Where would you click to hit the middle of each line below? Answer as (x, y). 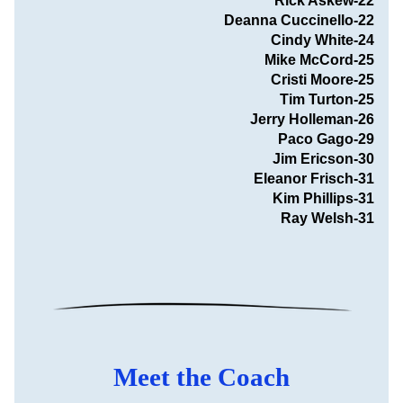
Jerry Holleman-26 (312, 119)
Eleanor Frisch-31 (314, 179)
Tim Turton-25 (327, 99)
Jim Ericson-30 (323, 159)
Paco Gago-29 (326, 139)
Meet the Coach (201, 377)
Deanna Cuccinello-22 (299, 20)
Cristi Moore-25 (322, 80)
